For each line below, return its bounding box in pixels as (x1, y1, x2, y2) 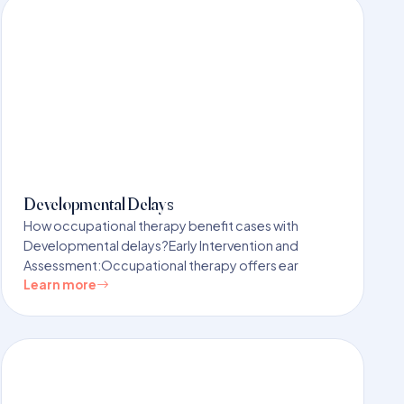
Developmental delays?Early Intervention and (23, 236, 299, 253)
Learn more (23, 276, 97, 292)
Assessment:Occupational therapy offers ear (23, 256, 299, 273)
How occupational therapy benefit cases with (23, 216, 299, 234)
